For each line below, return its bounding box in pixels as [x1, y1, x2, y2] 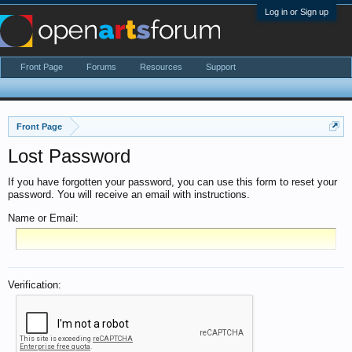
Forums [86, 62, 116, 71]
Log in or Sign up [265, 7, 328, 16]
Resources [140, 62, 182, 71]
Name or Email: [8, 212, 79, 224]
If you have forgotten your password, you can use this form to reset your [8, 176, 337, 188]
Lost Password [8, 145, 130, 167]
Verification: [8, 279, 61, 291]
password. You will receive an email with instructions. [8, 189, 250, 200]
